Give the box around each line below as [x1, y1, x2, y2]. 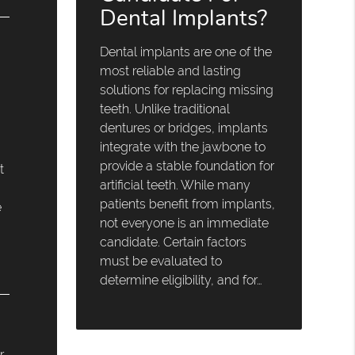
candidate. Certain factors [100, 234, 247, 250]
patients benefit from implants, [100, 196, 276, 212]
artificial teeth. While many [100, 177, 251, 193]
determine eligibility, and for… [100, 272, 263, 288]
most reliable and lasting [100, 63, 242, 78]
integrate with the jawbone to [100, 139, 266, 155]
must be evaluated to [100, 253, 223, 269]
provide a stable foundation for [100, 158, 275, 174]
